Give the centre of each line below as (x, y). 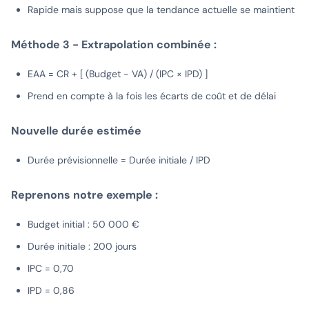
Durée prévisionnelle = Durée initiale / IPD (119, 160)
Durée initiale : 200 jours (82, 247)
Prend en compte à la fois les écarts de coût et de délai (152, 96)
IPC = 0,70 (51, 269)
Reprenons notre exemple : (84, 195)
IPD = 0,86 (51, 291)
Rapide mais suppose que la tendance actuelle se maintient (161, 10)
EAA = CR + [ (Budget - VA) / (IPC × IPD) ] (118, 74)
